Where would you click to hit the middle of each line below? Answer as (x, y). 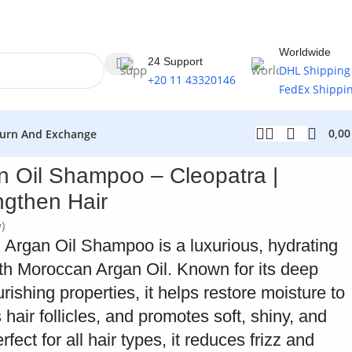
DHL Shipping (315, 70)
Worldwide (305, 52)
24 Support (175, 61)
